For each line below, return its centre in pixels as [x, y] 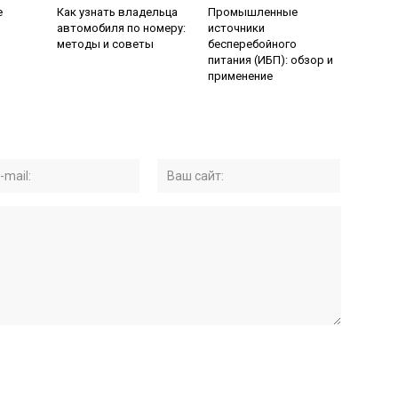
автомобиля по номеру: [121, 28]
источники [236, 28]
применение [240, 76]
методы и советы [105, 44]
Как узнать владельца [117, 12]
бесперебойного [252, 44]
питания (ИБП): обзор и [271, 60]
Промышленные [253, 12]
